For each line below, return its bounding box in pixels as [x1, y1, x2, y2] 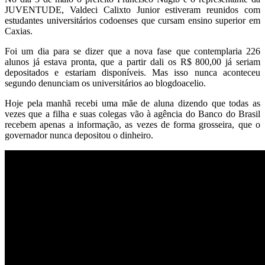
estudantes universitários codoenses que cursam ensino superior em [5, 15, 260, 25]
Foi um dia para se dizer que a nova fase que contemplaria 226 [5, 46, 260, 56]
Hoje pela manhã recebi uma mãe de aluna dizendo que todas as [5, 98, 260, 108]
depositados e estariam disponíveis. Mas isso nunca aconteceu [5, 67, 260, 77]
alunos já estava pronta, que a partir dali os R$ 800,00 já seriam [5, 56, 260, 67]
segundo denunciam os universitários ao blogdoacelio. [5, 77, 206, 88]
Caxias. [5, 25, 33, 36]
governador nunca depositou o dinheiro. [5, 130, 153, 140]
